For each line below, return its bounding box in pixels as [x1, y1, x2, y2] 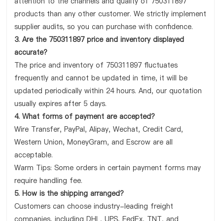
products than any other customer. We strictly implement [14, 9, 207, 19]
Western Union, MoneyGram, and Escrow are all [14, 137, 173, 147]
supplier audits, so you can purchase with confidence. [14, 22, 193, 32]
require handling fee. [14, 176, 83, 185]
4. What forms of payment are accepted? [14, 111, 155, 121]
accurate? [14, 47, 48, 57]
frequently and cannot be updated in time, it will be [14, 73, 188, 83]
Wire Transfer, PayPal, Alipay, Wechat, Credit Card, [14, 124, 184, 134]
